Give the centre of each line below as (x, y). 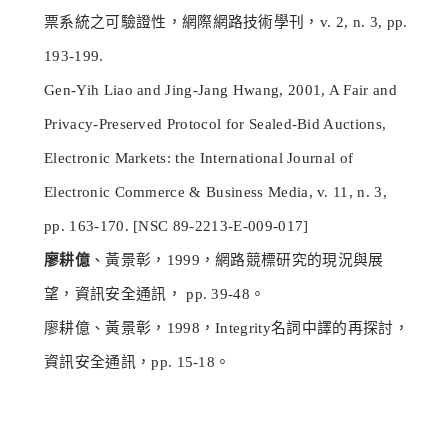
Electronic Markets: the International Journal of (199, 158)
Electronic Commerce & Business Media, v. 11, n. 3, (216, 192)
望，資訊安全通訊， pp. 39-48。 (155, 294)
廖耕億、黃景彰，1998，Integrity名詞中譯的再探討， (226, 328)
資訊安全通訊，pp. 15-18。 (137, 362)
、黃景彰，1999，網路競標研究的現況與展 (236, 260)
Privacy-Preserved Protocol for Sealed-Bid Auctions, (215, 124)
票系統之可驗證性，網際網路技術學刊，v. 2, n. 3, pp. (226, 22)
